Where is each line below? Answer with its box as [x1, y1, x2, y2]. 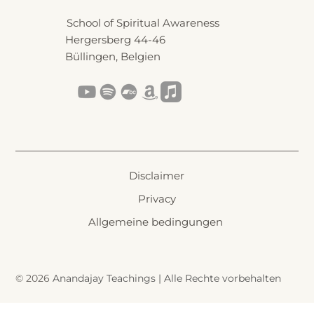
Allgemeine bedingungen [88, 214, 226, 228]
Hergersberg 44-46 [65, 32, 166, 46]
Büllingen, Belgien [65, 49, 161, 63]
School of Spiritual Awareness [67, 15, 220, 29]
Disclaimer [129, 169, 185, 183]
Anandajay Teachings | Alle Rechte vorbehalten [52, 272, 281, 285]
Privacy [137, 192, 176, 206]
